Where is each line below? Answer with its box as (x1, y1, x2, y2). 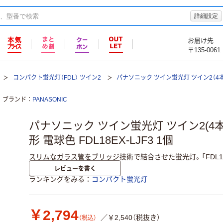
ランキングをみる (29, 175, 85, 184)
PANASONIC (32, 96, 67, 103)
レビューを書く (54, 164, 96, 173)
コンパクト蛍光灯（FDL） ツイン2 (12, 74, 101, 81)
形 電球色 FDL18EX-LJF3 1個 (29, 134, 173, 147)
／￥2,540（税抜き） (101, 214, 160, 222)
